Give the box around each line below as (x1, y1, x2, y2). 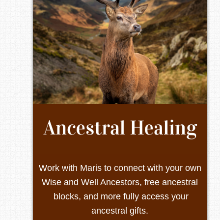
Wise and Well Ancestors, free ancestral (42, 177, 198, 188)
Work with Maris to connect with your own (38, 163, 201, 173)
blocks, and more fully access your (51, 192, 189, 202)
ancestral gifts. (91, 206, 149, 216)
